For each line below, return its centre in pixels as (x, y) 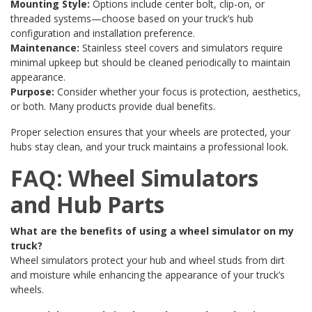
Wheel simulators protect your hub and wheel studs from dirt (148, 260)
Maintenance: (45, 48)
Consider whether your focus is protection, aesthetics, (178, 92)
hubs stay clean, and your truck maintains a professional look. (149, 147)
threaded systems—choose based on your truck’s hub (132, 19)
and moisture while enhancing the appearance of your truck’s (148, 275)
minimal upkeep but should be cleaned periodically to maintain (150, 63)
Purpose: (32, 92)
